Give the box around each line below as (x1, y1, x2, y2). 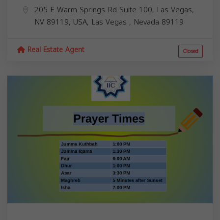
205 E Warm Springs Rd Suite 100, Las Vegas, (34, 2, 194, 17)
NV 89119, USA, (34, 15, 91, 29)
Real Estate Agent (25, 43, 84, 56)
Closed (183, 46, 198, 56)
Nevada (134, 15, 162, 29)
